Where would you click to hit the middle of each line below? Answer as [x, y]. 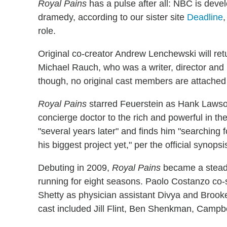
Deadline [205, 17]
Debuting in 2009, [75, 167]
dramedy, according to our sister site [112, 17]
